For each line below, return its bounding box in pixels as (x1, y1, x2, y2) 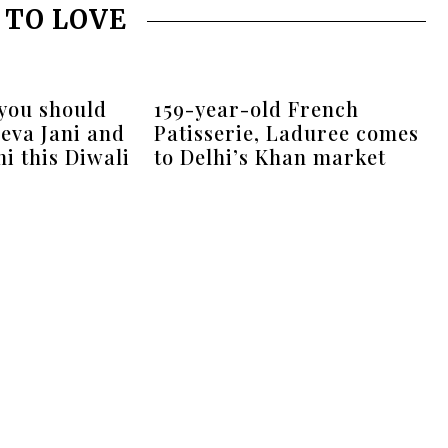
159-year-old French (154, 94, 360, 122)
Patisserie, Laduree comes (154, 118, 420, 146)
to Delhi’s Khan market (154, 142, 387, 170)
